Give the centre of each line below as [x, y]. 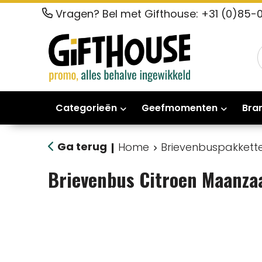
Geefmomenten [179, 108]
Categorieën [86, 108]
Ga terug [82, 146]
